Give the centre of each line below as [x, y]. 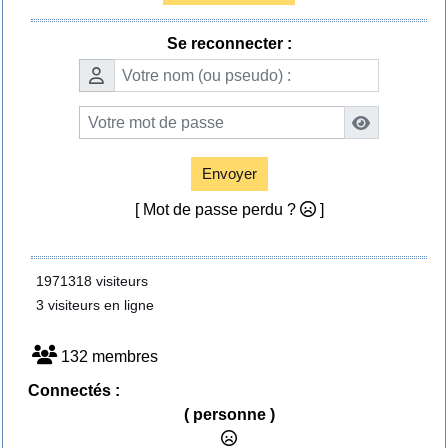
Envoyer [229, 174]
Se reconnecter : [229, 43]
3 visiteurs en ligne [91, 305]
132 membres [107, 357]
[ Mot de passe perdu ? [217, 210]
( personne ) [229, 415]
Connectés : [74, 391]
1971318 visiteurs [88, 281]
